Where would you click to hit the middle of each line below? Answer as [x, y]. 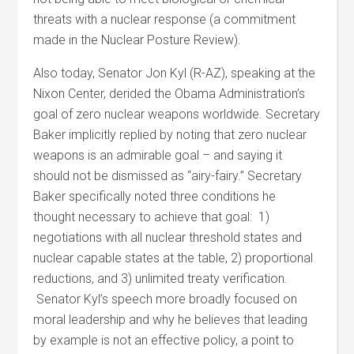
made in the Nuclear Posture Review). [137, 40]
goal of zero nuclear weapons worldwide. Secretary [177, 114]
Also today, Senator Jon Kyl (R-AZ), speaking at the [175, 73]
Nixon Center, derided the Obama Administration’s [169, 94]
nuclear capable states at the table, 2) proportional [173, 258]
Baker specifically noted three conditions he [155, 196]
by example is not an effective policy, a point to [164, 340]
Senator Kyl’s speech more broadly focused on [166, 299]
